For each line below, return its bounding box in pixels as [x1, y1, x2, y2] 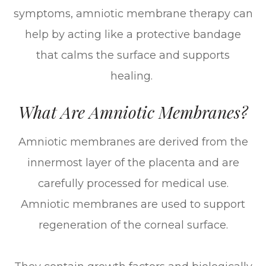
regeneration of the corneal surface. [38, 218, 228, 232]
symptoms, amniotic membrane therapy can [13, 7, 253, 20]
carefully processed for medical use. [37, 176, 229, 190]
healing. [110, 69, 156, 83]
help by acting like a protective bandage [25, 27, 241, 41]
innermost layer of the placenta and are [27, 156, 239, 169]
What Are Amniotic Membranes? [18, 100, 248, 123]
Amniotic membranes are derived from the [18, 135, 248, 148]
